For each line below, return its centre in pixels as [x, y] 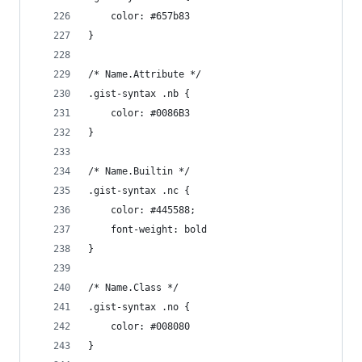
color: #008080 [150, 326]
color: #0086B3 [150, 113]
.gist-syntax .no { [139, 307]
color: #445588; [153, 210]
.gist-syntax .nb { [139, 94]
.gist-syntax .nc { [139, 191]
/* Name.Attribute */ [145, 74]
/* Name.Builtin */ [139, 171]
